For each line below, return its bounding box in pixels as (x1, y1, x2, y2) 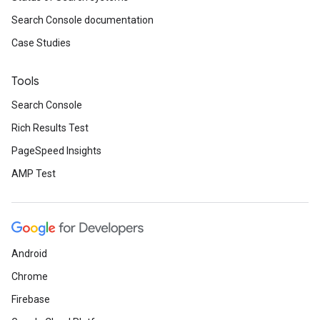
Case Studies (11, 37, 71, 49)
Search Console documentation (11, 14, 154, 26)
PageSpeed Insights (11, 145, 101, 157)
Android (11, 248, 47, 260)
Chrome (11, 271, 48, 283)
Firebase (11, 294, 50, 306)
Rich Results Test (11, 122, 89, 134)
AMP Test (11, 168, 56, 180)
